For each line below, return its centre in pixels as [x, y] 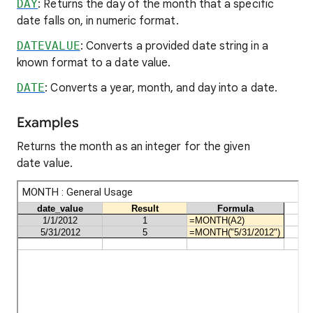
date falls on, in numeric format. [98, 21]
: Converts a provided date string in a [174, 46]
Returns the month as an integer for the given [133, 147]
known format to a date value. [94, 63]
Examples [48, 123]
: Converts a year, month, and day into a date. [161, 88]
